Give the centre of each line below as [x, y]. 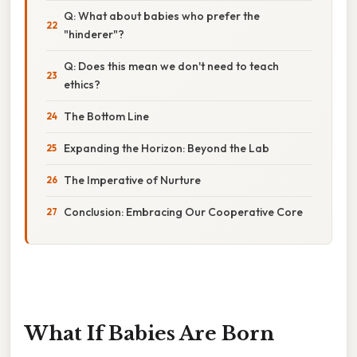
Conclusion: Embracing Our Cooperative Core [183, 212]
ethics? [82, 84]
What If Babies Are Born [149, 333]
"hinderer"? [94, 34]
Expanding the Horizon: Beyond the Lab [167, 148]
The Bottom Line [106, 116]
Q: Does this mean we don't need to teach [171, 66]
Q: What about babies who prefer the [162, 16]
